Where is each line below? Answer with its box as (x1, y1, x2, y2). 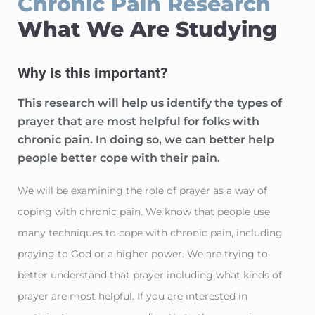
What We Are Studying (18, 15, 277, 42)
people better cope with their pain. (18, 150, 223, 165)
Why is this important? (18, 64, 167, 82)
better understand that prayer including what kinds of (18, 268, 282, 281)
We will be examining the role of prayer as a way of (18, 184, 267, 197)
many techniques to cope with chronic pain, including (18, 226, 283, 239)
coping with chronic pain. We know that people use (18, 205, 270, 218)
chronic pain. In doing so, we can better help (18, 132, 274, 146)
